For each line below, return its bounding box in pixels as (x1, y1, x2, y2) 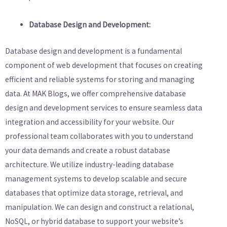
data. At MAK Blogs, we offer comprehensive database (5, 88, 186, 98)
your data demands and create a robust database (5, 145, 170, 155)
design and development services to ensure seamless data (5, 102, 202, 112)
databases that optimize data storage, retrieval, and (5, 187, 183, 198)
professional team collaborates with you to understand (5, 131, 193, 141)
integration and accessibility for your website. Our (5, 117, 174, 127)
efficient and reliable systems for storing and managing (5, 74, 195, 84)
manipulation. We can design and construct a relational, (5, 202, 194, 212)
